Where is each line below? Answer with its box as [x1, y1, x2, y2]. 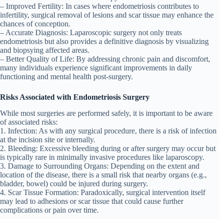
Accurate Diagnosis [5, 28, 66, 37]
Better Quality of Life [6, 55, 72, 64]
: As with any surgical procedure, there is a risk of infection [35, 127, 217, 135]
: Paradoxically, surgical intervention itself [77, 188, 205, 197]
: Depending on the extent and [107, 162, 199, 171]
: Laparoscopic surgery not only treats [66, 28, 182, 37]
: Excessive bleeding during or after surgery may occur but [36, 144, 216, 153]
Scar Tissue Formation [8, 188, 77, 197]
